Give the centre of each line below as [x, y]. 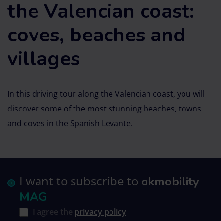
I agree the [52, 212]
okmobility [170, 182]
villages [44, 58]
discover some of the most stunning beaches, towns [104, 108]
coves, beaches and [96, 35]
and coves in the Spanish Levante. [70, 123]
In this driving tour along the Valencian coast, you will [106, 93]
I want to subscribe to [80, 181]
